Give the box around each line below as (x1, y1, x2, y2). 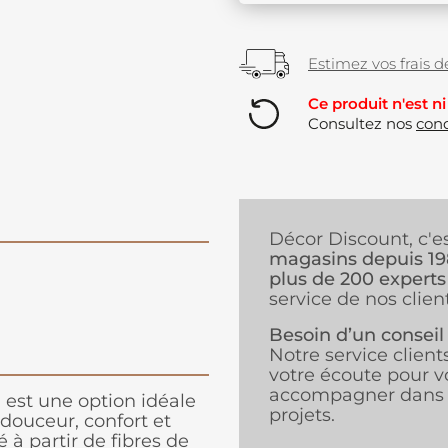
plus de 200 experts (269, 268, 446, 291)
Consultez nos (308, 114, 416, 134)
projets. (269, 404, 335, 427)
